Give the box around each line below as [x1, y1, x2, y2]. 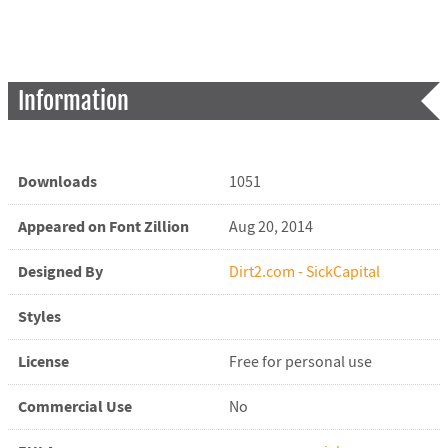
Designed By [17, 260, 103, 283]
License [17, 350, 69, 373]
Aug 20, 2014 [228, 216, 313, 237]
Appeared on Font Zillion [17, 215, 189, 238]
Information [17, 85, 129, 116]
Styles [17, 305, 61, 328]
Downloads [17, 170, 97, 193]
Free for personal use [228, 351, 372, 372]
